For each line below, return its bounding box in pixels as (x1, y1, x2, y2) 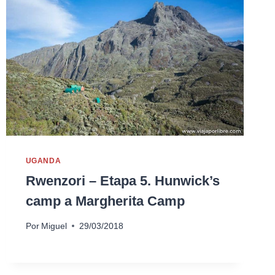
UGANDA (25, 157, 61, 166)
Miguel (41, 221, 67, 231)
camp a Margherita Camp (25, 193, 185, 209)
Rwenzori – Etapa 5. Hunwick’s (25, 173, 220, 188)
